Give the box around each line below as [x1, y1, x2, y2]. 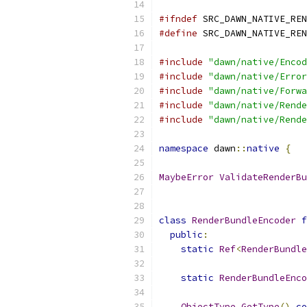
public [170, 229, 203, 241]
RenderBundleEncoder [192, 214, 296, 226]
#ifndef [159, 13, 197, 25]
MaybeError [159, 171, 214, 183]
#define [159, 27, 197, 39]
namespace [159, 143, 208, 154]
